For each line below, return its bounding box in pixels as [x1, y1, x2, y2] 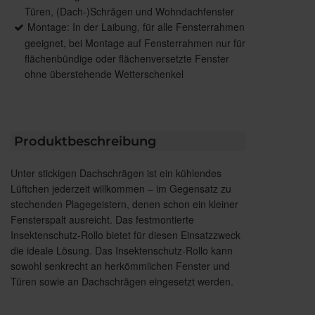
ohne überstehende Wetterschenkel [25, 67, 184, 82]
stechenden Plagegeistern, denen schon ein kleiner [11, 197, 238, 212]
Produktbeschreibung [14, 134, 156, 150]
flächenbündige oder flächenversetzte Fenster [25, 51, 229, 66]
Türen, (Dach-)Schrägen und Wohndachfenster [25, 4, 234, 19]
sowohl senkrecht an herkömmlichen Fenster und [11, 259, 230, 274]
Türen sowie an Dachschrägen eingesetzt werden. [11, 274, 233, 289]
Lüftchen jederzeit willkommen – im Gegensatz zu [11, 181, 231, 196]
